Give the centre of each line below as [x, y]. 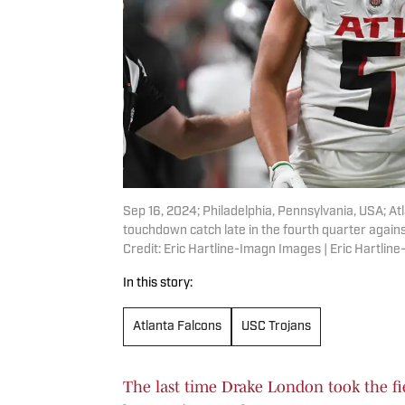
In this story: [158, 283]
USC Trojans [276, 326]
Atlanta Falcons [177, 326]
